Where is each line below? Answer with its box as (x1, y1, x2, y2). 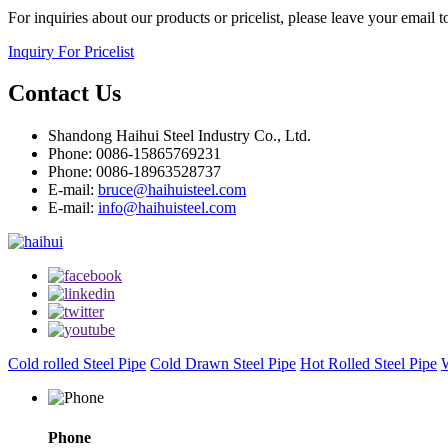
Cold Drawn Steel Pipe (150, 355, 296, 373)
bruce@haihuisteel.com (98, 181, 246, 199)
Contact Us (8, 80, 121, 107)
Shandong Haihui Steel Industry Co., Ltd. (48, 127, 311, 145)
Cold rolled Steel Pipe (8, 355, 146, 373)
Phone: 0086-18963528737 (48, 163, 221, 181)
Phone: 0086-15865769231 (48, 145, 221, 163)
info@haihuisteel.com (98, 199, 236, 217)
